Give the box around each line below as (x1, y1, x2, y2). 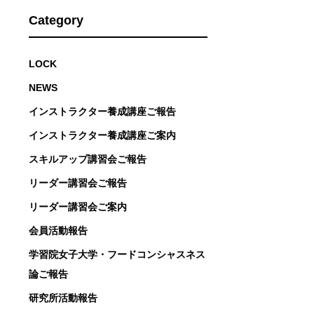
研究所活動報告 (29, 292, 97, 303)
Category (29, 13, 83, 27)
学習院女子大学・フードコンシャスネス (29, 248, 205, 260)
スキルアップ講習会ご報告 (29, 153, 146, 165)
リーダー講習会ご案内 (29, 200, 127, 212)
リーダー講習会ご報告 (29, 177, 127, 189)
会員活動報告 (29, 224, 88, 236)
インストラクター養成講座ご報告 (29, 105, 176, 117)
